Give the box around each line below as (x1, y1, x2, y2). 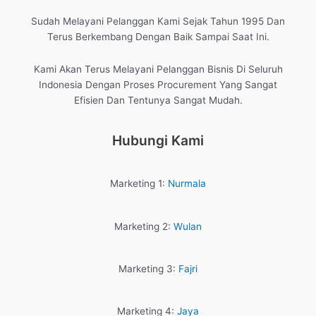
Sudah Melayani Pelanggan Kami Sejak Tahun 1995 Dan (31, 16, 285, 28)
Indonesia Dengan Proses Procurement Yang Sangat (39, 79, 277, 91)
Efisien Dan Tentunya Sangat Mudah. (73, 95, 243, 107)
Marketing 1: (110, 178, 168, 190)
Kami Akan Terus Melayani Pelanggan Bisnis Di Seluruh (33, 63, 283, 75)
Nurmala (168, 178, 206, 190)
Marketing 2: (114, 220, 174, 232)
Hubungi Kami (112, 132, 204, 150)
